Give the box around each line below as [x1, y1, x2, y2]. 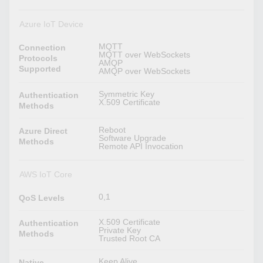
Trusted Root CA [99, 234, 161, 244]
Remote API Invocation [99, 141, 184, 151]
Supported [19, 64, 62, 74]
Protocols [19, 53, 58, 63]
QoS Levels [19, 193, 65, 203]
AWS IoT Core [19, 170, 72, 180]
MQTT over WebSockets [99, 50, 191, 60]
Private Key [99, 225, 141, 235]
